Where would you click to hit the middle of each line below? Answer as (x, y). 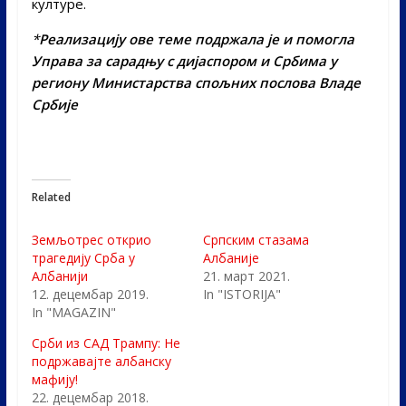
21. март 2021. (246, 275)
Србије (56, 104)
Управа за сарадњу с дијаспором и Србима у (184, 60)
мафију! (54, 379)
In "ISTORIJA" (242, 294)
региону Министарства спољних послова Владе (196, 82)
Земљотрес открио (91, 239)
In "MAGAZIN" (73, 312)
